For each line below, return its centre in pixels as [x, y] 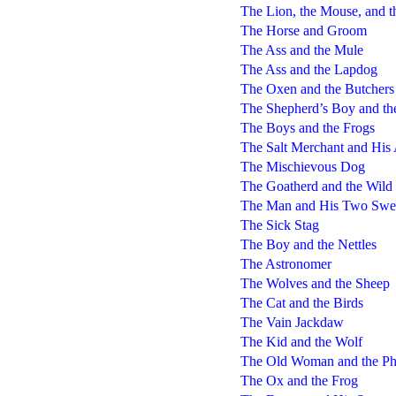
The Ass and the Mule [301, 49]
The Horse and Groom [303, 30]
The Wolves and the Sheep [315, 283]
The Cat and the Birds [301, 302]
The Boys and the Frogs [307, 127]
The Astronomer [286, 263]
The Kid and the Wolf [301, 341]
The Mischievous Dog [302, 166]
